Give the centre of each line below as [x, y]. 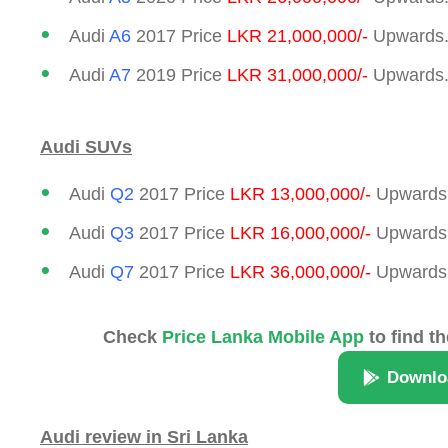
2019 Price [176, 74]
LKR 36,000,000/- [300, 271]
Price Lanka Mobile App [262, 336]
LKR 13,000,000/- [300, 193]
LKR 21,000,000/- [297, 35]
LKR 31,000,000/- [295, 74]
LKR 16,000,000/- [298, 232]
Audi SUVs [86, 146]
